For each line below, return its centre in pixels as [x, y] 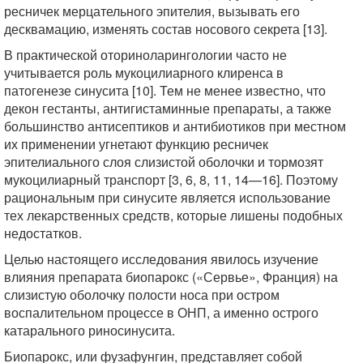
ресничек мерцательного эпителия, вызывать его [152, 11]
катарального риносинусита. [90, 330]
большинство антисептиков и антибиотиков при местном [175, 126]
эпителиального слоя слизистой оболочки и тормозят [164, 162]
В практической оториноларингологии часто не [145, 55]
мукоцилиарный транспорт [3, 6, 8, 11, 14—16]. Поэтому [171, 179]
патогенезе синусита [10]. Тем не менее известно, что [165, 90]
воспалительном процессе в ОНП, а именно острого [161, 312]
